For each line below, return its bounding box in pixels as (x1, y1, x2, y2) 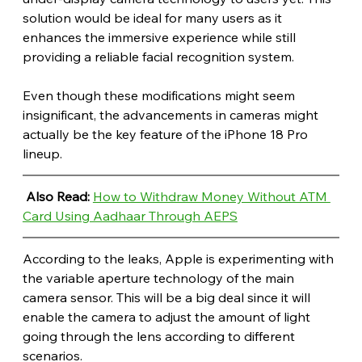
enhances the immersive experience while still (22, 28, 299, 45)
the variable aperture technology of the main (22, 269, 297, 286)
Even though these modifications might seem (22, 86, 298, 103)
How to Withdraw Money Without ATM (92, 187, 330, 204)
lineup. (22, 145, 62, 162)
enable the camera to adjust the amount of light (22, 308, 314, 325)
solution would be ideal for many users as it (22, 9, 285, 26)
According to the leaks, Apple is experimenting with (22, 250, 337, 267)
